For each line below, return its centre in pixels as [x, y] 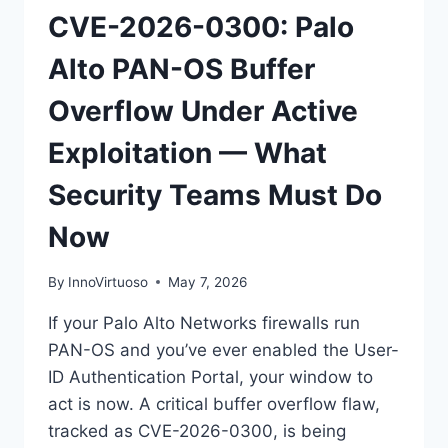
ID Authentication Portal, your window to [210, 376]
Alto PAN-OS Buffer [181, 69]
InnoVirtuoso [108, 281]
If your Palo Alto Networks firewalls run [204, 322]
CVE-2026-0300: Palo [201, 27]
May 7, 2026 [208, 281]
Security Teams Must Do [215, 195]
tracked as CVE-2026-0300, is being [197, 430]
